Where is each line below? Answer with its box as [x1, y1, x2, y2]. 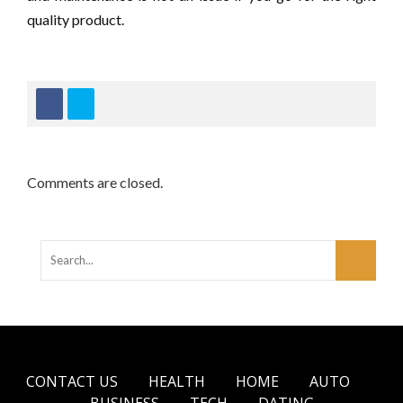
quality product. [27, 11, 124, 29]
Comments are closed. [27, 174, 163, 192]
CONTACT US [26, 372, 118, 392]
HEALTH [148, 372, 205, 392]
